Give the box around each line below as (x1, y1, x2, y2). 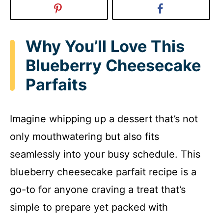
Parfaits (26, 75, 87, 94)
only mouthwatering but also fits (10, 131, 159, 143)
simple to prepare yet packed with (10, 201, 168, 214)
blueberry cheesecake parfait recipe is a (10, 166, 196, 178)
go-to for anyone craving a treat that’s (10, 184, 186, 196)
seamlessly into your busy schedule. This (10, 148, 200, 161)
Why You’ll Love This (26, 36, 185, 56)
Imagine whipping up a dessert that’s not (10, 113, 198, 125)
